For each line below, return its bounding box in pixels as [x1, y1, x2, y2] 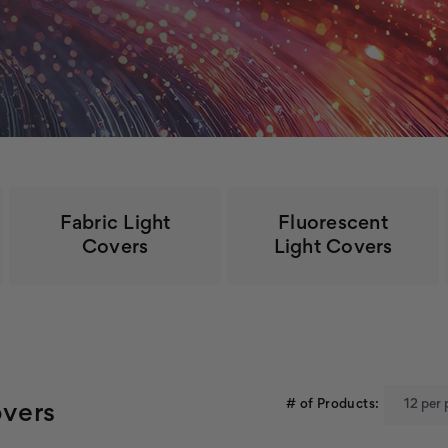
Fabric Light [59, 215, 171, 233]
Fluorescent [278, 215, 388, 233]
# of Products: [286, 399, 380, 411]
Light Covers [273, 239, 393, 257]
